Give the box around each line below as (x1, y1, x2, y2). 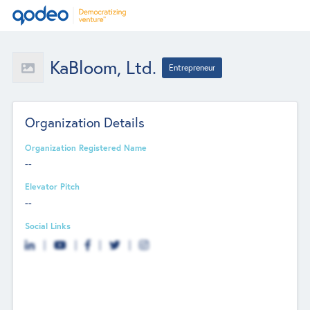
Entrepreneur (169, 62, 216, 73)
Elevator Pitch (25, 181, 80, 192)
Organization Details (25, 113, 145, 131)
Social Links (25, 219, 71, 231)
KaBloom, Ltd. (49, 56, 156, 79)
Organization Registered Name (25, 141, 147, 153)
